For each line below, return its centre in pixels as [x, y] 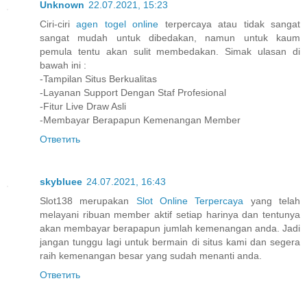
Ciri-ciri [58, 24]
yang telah [272, 201]
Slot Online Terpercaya [190, 201]
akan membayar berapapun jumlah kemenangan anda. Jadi [170, 229]
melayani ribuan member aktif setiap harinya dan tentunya [170, 215]
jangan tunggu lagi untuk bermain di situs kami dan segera [170, 242]
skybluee [61, 182]
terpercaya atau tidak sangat [230, 24]
